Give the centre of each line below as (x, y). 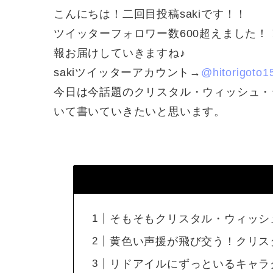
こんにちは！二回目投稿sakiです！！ (151, 14)
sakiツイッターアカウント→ (128, 73)
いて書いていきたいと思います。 (140, 112)
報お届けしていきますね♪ (120, 53)
